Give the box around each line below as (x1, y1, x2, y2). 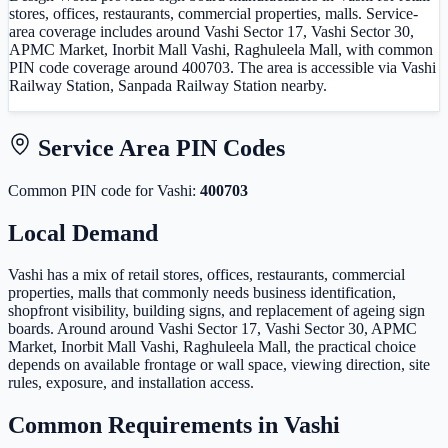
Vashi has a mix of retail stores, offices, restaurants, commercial (8, 266, 405, 284)
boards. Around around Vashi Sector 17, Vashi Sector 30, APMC (8, 320, 417, 338)
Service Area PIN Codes (32, 134, 285, 161)
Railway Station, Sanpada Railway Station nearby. (9, 76, 327, 94)
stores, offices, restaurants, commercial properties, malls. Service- (9, 4, 418, 22)
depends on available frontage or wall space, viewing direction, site (8, 356, 430, 374)
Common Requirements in (8, 412, 284, 439)
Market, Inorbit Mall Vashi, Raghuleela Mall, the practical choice (8, 338, 416, 356)
